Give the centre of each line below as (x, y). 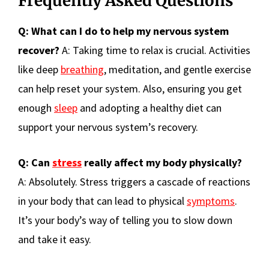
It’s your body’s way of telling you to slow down (125, 220)
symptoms (211, 201)
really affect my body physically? (162, 162)
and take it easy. (55, 239)
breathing (82, 69)
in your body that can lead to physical (102, 201)
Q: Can (35, 162)
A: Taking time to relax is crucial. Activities (155, 50)
